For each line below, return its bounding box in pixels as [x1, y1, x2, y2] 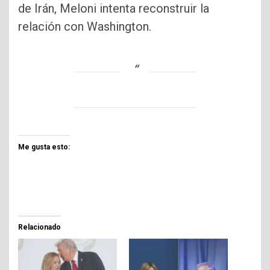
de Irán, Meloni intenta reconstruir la [18, 1, 209, 16]
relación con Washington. [18, 19, 151, 34]
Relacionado [18, 223, 61, 232]
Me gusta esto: [18, 143, 70, 152]
